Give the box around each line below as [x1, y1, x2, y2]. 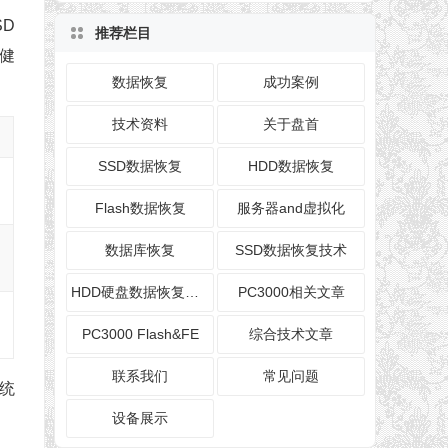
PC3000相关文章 [237, 284, 345, 301]
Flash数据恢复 [94, 200, 186, 217]
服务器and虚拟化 [237, 200, 346, 217]
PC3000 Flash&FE [81, 326, 199, 343]
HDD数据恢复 [248, 158, 335, 175]
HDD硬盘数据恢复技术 [185, 284, 200, 301]
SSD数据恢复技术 [235, 242, 348, 259]
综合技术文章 [249, 326, 334, 343]
